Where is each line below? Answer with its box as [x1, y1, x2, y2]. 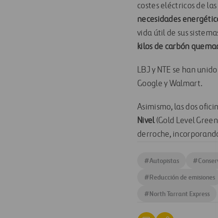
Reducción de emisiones [149, 173, 215, 182]
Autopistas [149, 156, 179, 165]
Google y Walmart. [137, 79, 203, 89]
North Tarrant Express [149, 189, 210, 198]
